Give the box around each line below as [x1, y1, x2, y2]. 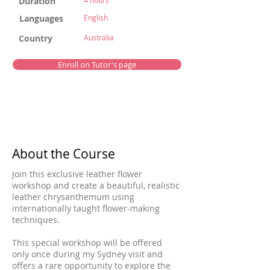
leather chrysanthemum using [12, 191, 134, 202]
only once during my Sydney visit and [12, 248, 163, 260]
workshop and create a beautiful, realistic [12, 180, 180, 191]
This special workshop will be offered [12, 237, 162, 248]
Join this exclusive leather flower [12, 168, 142, 180]
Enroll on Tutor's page [58, 59, 136, 70]
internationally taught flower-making [12, 202, 160, 214]
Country [19, 33, 52, 44]
